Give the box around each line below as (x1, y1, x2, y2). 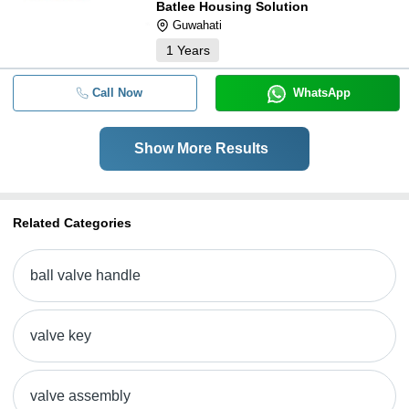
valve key (30, 328, 91, 343)
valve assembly (30, 388, 131, 404)
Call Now (91, 86, 142, 100)
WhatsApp (292, 86, 351, 100)
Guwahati (173, 18, 222, 32)
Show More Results (133, 141, 268, 156)
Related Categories (13, 215, 131, 230)
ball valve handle (30, 267, 141, 283)
